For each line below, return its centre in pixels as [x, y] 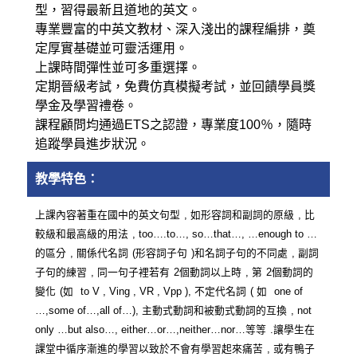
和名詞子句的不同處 [241, 253]
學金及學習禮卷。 [86, 105]
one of [286, 291]
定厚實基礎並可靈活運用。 [111, 48]
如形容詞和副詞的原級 [242, 215]
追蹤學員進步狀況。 [92, 143]
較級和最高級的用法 [81, 234]
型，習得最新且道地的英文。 [118, 10]
